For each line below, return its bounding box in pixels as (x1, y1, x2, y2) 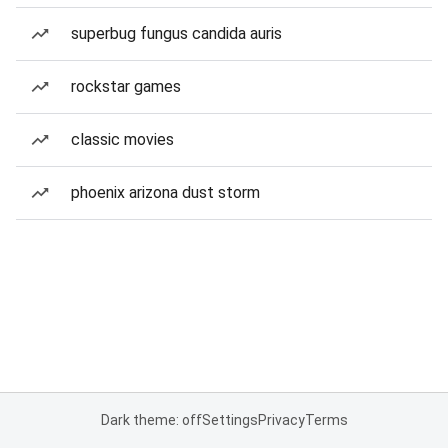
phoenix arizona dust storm (71, 183, 260, 202)
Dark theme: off (100, 412, 202, 428)
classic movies (71, 130, 174, 149)
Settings (201, 412, 258, 428)
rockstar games (71, 77, 181, 96)
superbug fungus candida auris (71, 24, 282, 43)
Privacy (257, 412, 305, 428)
